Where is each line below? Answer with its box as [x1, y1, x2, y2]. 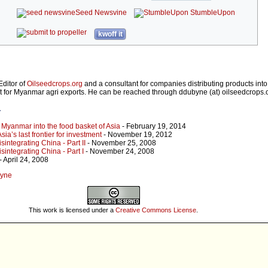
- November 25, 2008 [86, 139, 156, 148]
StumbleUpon [188, 8, 236, 17]
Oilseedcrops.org [27, 80, 83, 89]
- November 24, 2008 [84, 147, 154, 156]
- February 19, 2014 [120, 122, 186, 131]
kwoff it [98, 30, 123, 39]
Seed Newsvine [75, 8, 127, 17]
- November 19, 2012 [102, 130, 172, 139]
